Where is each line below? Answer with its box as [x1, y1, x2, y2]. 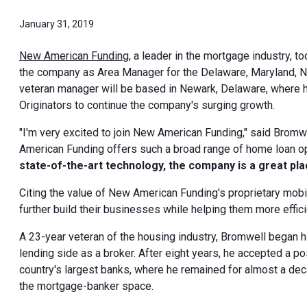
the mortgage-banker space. [19, 279, 153, 293]
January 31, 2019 [19, 18, 94, 29]
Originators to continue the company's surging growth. [19, 98, 275, 112]
